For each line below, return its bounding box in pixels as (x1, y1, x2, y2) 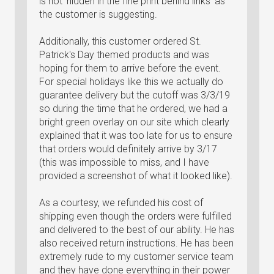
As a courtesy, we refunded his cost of (39, 197, 203, 209)
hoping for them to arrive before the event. (39, 62, 221, 74)
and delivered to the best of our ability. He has (39, 224, 234, 235)
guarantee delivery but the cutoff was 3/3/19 (39, 89, 230, 101)
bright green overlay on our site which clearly (39, 116, 229, 128)
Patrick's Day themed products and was (39, 49, 209, 61)
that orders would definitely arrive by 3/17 (39, 143, 217, 155)
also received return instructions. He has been (39, 237, 234, 249)
